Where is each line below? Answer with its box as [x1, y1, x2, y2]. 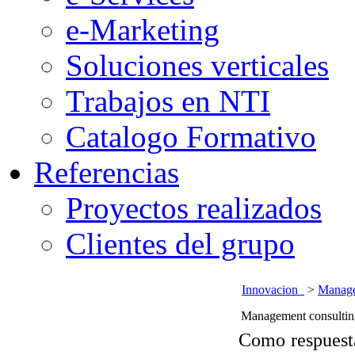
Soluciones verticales [66, 48, 329, 82]
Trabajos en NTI [66, 84, 270, 118]
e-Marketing [66, 13, 219, 47]
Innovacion [242, 283, 304, 296]
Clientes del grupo [66, 227, 295, 261]
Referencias [34, 155, 179, 189]
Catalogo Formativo [66, 120, 316, 154]
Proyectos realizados [66, 191, 322, 225]
